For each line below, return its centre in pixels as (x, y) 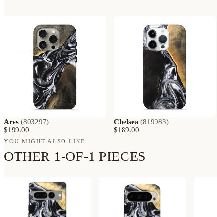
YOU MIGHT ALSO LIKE (45, 142)
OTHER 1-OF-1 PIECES (75, 156)
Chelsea (126, 122)
